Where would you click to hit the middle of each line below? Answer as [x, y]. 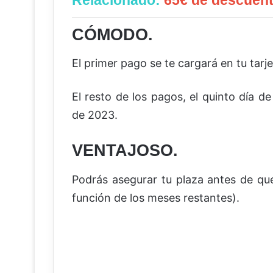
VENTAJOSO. [125, 151]
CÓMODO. [112, 34]
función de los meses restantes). [156, 197]
